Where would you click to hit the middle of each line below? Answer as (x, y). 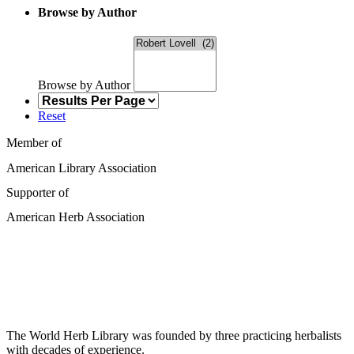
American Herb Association (75, 217)
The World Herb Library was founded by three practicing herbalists (174, 336)
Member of (34, 143)
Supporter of (38, 192)
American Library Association (81, 168)
